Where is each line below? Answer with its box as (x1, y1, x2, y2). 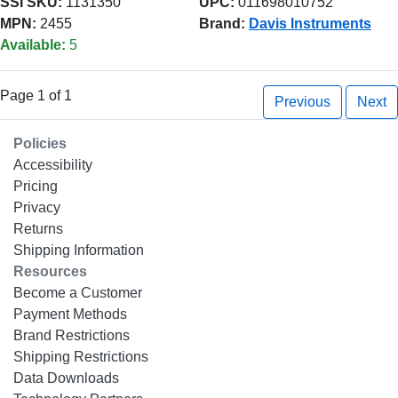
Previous (275, 94, 330, 109)
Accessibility (13, 157, 92, 172)
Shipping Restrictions (13, 349, 148, 364)
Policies (13, 136, 67, 151)
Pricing (13, 179, 58, 194)
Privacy (13, 200, 60, 215)
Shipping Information (13, 243, 144, 258)
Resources (13, 264, 87, 279)
